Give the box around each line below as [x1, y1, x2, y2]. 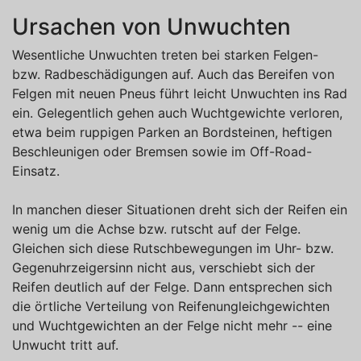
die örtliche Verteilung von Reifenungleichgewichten [12, 297, 330, 314]
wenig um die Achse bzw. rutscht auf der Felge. [12, 220, 301, 237]
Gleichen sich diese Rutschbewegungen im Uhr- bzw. [12, 239, 334, 256]
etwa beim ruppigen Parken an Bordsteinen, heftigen [12, 123, 332, 140]
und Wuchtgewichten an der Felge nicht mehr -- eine [12, 317, 332, 334]
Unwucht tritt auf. [12, 336, 118, 353]
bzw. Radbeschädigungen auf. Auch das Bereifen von [12, 65, 334, 82]
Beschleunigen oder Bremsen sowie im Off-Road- [12, 143, 312, 160]
